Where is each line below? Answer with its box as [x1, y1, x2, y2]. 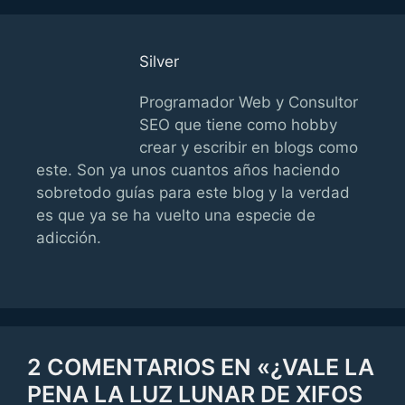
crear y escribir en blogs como [139, 137, 359, 156]
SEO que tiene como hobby [139, 115, 338, 134]
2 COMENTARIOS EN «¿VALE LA [27, 353, 374, 381]
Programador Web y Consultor [139, 92, 359, 111]
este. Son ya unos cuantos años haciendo [36, 160, 340, 179]
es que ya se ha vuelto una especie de [36, 205, 316, 224]
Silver [139, 52, 180, 71]
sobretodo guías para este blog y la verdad [36, 183, 350, 202]
